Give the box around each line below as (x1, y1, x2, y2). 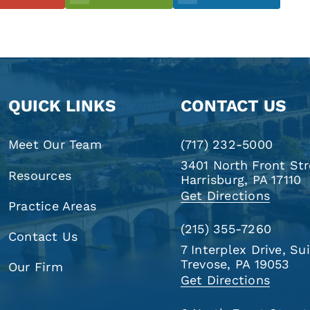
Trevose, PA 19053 (180, 256, 290, 271)
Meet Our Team (8, 137, 102, 152)
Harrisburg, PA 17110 (180, 172, 302, 187)
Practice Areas (8, 198, 97, 213)
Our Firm (8, 259, 63, 274)
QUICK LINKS (8, 95, 116, 116)
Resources (8, 167, 71, 183)
